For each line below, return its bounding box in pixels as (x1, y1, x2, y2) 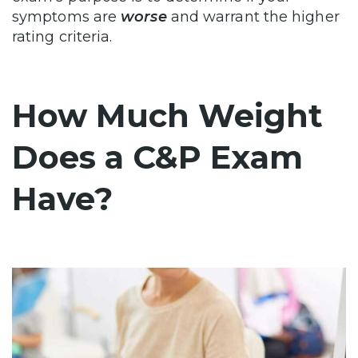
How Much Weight (12, 96, 323, 136)
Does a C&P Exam (12, 137, 303, 177)
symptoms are (12, 8, 121, 26)
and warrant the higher (166, 8, 340, 26)
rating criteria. (12, 28, 113, 46)
